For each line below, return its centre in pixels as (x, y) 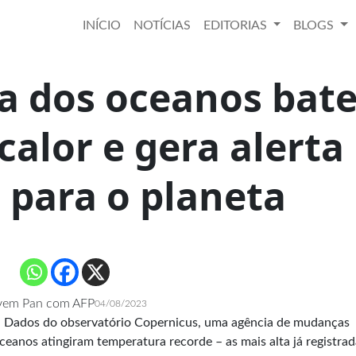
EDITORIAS (236, 25)
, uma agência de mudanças (274, 323)
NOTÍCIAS (162, 25)
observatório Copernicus (129, 323)
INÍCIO (101, 25)
